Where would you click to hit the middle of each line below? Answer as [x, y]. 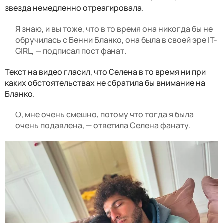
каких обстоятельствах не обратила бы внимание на [105, 82]
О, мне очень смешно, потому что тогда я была [105, 114]
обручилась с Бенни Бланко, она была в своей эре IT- [116, 40]
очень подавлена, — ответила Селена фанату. [103, 125]
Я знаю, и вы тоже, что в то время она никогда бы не [114, 29]
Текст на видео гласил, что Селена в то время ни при [105, 71]
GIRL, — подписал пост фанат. [71, 51]
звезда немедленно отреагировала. [74, 8]
